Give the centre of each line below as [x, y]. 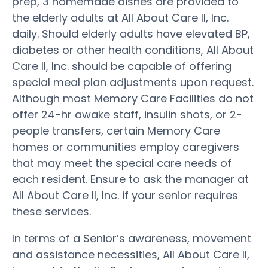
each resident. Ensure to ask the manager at [130, 179]
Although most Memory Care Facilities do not [133, 98]
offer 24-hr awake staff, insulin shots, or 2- [127, 114]
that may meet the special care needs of [122, 163]
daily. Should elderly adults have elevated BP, [131, 33]
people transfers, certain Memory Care [116, 130]
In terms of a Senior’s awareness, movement [132, 238]
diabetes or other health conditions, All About [133, 50]
